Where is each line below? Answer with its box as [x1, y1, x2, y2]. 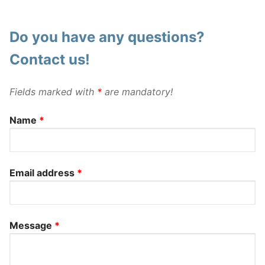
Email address [9, 166, 77, 179]
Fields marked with [9, 85, 97, 98]
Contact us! [9, 51, 90, 69]
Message [9, 219, 54, 232]
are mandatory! [102, 85, 173, 98]
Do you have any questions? [9, 28, 205, 46]
